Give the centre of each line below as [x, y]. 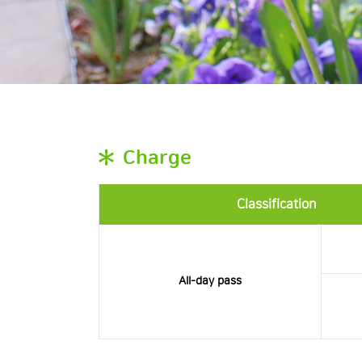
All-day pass [210, 281]
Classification [277, 204]
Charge [157, 158]
